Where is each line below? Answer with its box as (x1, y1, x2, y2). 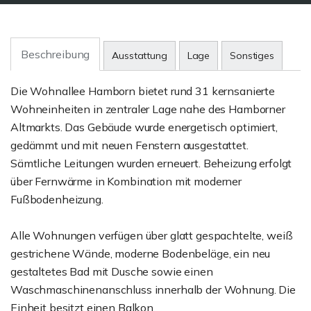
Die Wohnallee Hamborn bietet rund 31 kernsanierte (10, 84, 275, 98)
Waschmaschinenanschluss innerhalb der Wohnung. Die (10, 283, 296, 296)
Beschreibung (21, 47, 90, 61)
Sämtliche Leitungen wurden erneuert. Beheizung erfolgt (10, 156, 292, 170)
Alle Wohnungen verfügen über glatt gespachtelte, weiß (10, 228, 293, 242)
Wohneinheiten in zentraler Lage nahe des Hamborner (10, 102, 285, 116)
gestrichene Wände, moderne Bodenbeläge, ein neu (10, 246, 271, 260)
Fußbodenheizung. (10, 192, 103, 206)
